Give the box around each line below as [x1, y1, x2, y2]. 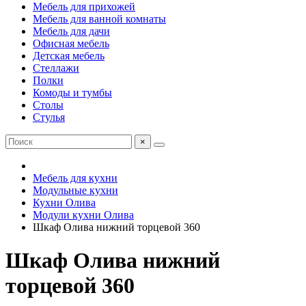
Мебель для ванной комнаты [33, 13, 166, 25]
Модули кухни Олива [33, 209, 134, 221]
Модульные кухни [33, 184, 118, 196]
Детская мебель [33, 50, 105, 61]
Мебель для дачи [33, 25, 110, 37]
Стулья [33, 111, 65, 123]
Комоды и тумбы [33, 87, 112, 98]
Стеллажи [33, 62, 79, 74]
